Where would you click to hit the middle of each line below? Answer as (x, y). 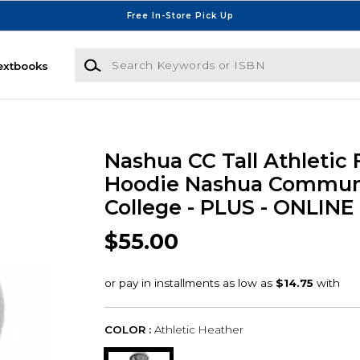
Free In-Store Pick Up (180, 15)
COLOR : (127, 329)
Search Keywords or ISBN (145, 56)
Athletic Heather (198, 329)
